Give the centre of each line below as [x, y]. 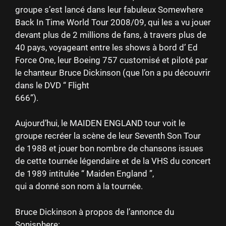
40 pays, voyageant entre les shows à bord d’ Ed [106, 47]
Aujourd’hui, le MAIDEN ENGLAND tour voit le [100, 123]
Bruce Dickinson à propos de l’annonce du [95, 212]
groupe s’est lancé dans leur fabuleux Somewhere [109, 9]
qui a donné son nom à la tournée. [79, 186]
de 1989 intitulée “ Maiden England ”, [84, 174]
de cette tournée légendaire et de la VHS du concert [113, 161]
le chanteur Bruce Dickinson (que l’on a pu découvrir [113, 72]
